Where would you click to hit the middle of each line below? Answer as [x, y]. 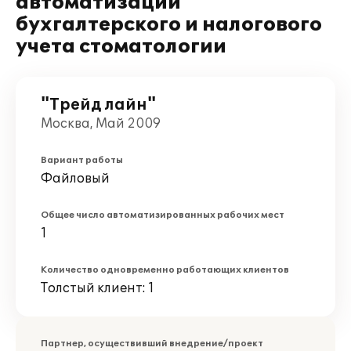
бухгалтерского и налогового [169, 25]
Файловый [75, 179]
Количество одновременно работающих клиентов [165, 270]
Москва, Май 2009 [101, 124]
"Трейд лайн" [98, 105]
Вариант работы [82, 160]
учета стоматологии [121, 47]
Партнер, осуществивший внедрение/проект [152, 344]
